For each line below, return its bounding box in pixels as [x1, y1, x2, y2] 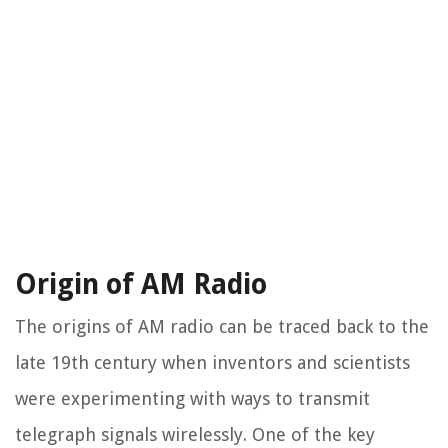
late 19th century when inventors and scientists [15, 352, 410, 374]
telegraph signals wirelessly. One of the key [15, 424, 375, 446]
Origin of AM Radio [15, 268, 267, 302]
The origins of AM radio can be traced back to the [15, 316, 429, 338]
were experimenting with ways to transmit [15, 388, 370, 410]
